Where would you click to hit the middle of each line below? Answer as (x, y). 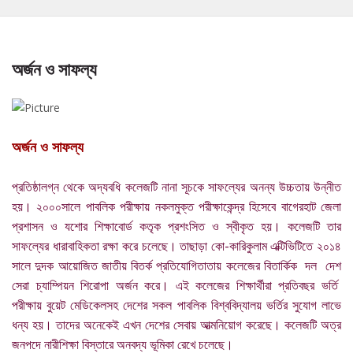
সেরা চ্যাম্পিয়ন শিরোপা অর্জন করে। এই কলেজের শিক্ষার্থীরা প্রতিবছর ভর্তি (176, 285)
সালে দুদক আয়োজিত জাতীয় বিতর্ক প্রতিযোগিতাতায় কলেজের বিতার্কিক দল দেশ (176, 266)
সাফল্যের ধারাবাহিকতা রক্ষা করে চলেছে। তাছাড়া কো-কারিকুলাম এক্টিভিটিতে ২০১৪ (176, 246)
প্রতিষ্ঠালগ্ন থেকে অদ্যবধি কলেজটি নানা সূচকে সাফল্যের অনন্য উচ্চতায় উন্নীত (176, 187)
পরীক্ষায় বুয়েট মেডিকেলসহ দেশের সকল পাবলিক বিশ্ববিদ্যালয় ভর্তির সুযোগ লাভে (176, 305)
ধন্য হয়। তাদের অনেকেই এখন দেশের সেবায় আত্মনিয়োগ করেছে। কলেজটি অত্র (176, 325)
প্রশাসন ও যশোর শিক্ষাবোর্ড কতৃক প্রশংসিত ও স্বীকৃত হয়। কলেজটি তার (176, 226)
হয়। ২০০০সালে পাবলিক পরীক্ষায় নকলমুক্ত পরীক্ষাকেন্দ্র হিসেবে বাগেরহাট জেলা (176, 206)
